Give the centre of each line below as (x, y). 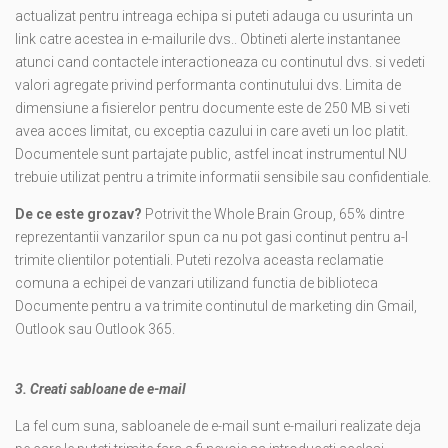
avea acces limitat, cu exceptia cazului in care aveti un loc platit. (211, 131)
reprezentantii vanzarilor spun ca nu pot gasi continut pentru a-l (211, 237)
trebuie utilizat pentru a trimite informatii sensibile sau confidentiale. (223, 177)
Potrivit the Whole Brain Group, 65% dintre (273, 214)
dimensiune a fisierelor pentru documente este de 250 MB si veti (212, 108)
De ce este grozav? (78, 214)
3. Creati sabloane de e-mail (100, 389)
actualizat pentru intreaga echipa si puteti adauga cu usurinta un (214, 16)
